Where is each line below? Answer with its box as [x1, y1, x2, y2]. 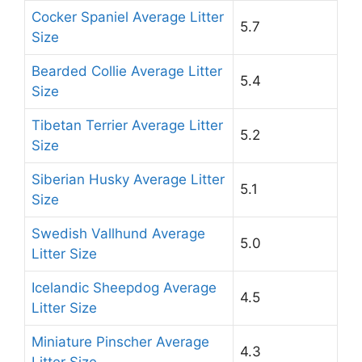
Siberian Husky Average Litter [32, 170, 225, 187]
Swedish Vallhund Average [32, 225, 205, 242]
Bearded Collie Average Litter [32, 62, 222, 79]
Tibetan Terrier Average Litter [32, 116, 223, 133]
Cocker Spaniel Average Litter [32, 8, 224, 25]
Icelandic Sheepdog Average [32, 279, 217, 296]
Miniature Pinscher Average [32, 333, 209, 350]
